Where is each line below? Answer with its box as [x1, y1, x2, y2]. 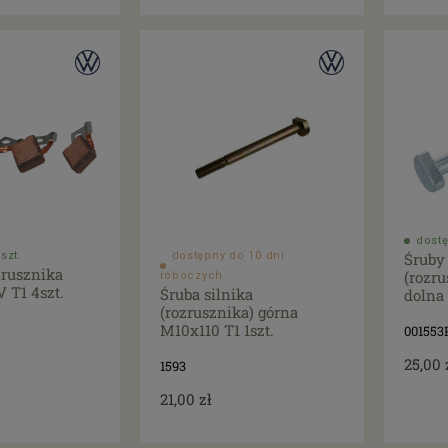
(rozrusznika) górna [159, 302, 298, 323]
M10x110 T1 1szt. [159, 320, 274, 341]
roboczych [159, 269, 224, 283]
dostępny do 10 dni [171, 249, 285, 263]
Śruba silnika [159, 284, 253, 305]
